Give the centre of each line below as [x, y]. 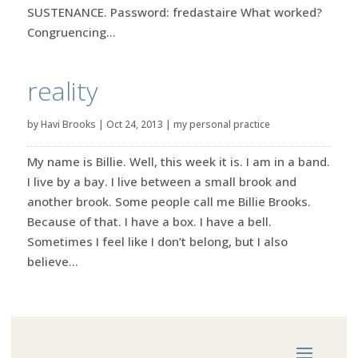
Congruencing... [71, 32]
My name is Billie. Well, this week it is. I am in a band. [178, 161]
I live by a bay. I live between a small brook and [161, 181]
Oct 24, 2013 [134, 124]
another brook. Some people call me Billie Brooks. [169, 201]
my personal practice [221, 124]
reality [62, 90]
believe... [52, 261]
